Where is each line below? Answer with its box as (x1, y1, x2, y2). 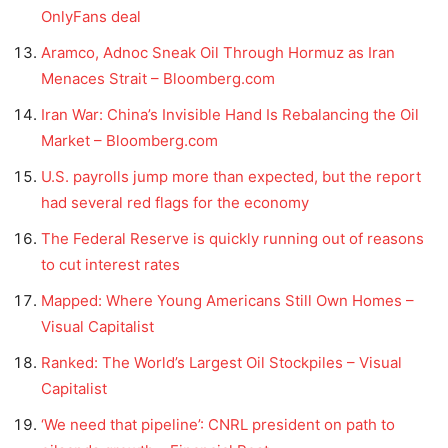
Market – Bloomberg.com (41, 130, 218, 150)
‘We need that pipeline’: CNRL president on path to (41, 414, 395, 434)
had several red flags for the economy (41, 192, 309, 212)
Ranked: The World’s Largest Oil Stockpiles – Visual (41, 352, 402, 372)
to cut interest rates (41, 254, 180, 274)
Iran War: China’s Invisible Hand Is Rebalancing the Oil (41, 104, 419, 124)
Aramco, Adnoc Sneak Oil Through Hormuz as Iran (41, 42, 395, 62)
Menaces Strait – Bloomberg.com (41, 68, 275, 88)
